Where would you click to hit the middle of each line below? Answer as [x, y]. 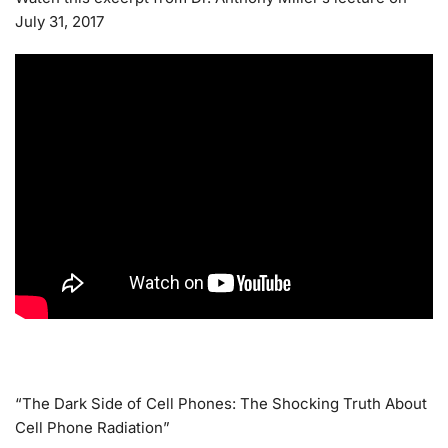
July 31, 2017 [59, 22]
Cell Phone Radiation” [92, 428]
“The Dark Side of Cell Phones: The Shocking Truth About [221, 404]
